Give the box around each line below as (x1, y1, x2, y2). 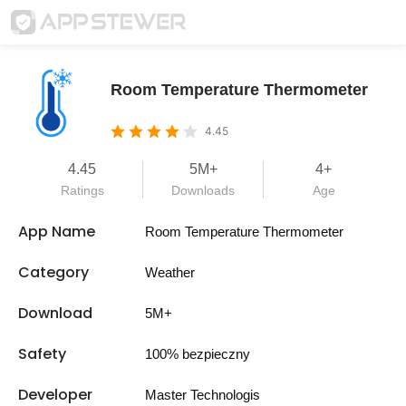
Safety (18, 343, 66, 364)
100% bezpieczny (145, 346, 250, 362)
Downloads (171, 183, 235, 198)
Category (18, 262, 89, 283)
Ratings (60, 183, 104, 198)
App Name (18, 221, 95, 242)
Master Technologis (145, 387, 260, 402)
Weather (145, 265, 195, 280)
